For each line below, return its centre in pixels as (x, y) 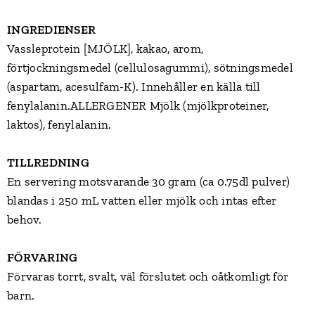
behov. (25, 219)
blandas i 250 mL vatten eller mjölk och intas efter (142, 200)
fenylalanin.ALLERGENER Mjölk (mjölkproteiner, (138, 105)
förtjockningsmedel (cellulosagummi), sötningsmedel (150, 67)
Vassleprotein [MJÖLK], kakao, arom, (105, 49)
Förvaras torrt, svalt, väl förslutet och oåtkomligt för (148, 276)
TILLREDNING (50, 162)
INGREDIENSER (53, 30)
